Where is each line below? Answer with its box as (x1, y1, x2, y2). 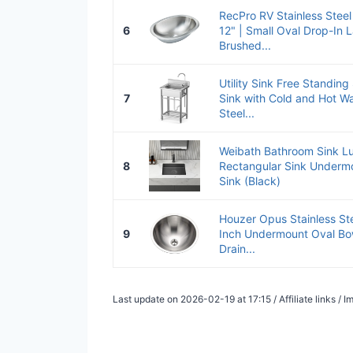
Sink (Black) (219, 173, 281, 188)
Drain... (219, 241, 255, 255)
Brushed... (219, 38, 271, 52)
